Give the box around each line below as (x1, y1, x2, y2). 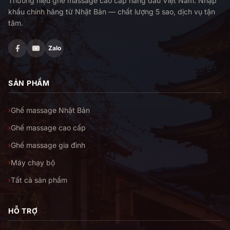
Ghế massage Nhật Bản (11, 106, 90, 115)
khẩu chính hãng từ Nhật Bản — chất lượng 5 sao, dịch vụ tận (8, 7, 215, 16)
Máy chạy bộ (11, 158, 55, 167)
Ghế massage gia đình (11, 141, 85, 150)
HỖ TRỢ (8, 206, 38, 216)
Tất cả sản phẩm (11, 176, 67, 185)
